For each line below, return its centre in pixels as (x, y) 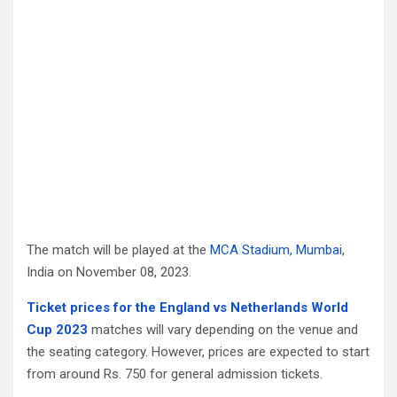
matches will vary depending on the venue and (223, 329)
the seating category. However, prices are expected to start (198, 351)
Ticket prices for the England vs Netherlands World (187, 307)
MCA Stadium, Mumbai (276, 249)
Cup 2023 (57, 329)
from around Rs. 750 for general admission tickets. (175, 374)
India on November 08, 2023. (109, 272)
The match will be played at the (118, 249)
